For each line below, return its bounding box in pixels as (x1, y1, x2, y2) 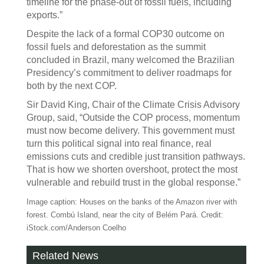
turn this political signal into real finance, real (27, 138, 212, 148)
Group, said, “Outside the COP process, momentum (27, 113, 240, 123)
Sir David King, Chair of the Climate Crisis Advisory (27, 100, 240, 110)
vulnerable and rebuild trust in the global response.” (27, 177, 240, 187)
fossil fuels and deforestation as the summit (27, 42, 206, 52)
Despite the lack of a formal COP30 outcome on (27, 29, 225, 39)
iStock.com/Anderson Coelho (27, 223, 126, 232)
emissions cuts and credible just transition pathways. (27, 151, 245, 161)
